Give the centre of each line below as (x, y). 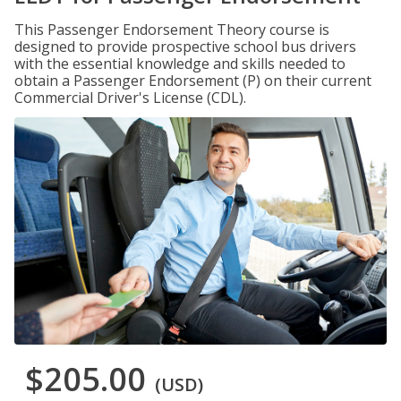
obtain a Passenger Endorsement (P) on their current (193, 81)
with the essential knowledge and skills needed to (180, 64)
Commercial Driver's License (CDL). (130, 98)
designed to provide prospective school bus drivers (185, 47)
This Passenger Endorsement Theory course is (172, 30)
